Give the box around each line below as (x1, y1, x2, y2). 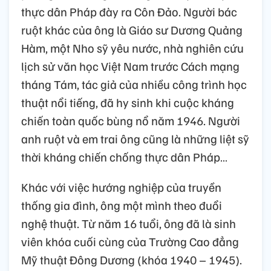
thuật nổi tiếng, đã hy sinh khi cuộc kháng (21, 94, 234, 110)
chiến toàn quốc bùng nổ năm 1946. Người (21, 112, 240, 128)
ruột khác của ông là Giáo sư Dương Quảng (21, 21, 243, 38)
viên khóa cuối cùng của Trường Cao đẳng (21, 233, 239, 249)
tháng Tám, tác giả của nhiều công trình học (21, 76, 247, 92)
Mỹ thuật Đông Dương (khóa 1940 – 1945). (21, 251, 242, 267)
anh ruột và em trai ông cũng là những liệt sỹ (21, 130, 249, 146)
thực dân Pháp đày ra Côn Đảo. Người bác (21, 3, 237, 19)
